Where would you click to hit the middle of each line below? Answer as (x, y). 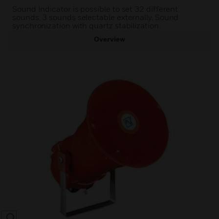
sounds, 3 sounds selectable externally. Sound (96, 17)
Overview (109, 39)
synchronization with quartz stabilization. (86, 25)
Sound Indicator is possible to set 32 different (95, 9)
